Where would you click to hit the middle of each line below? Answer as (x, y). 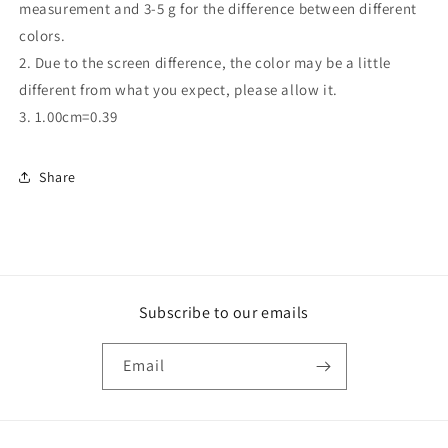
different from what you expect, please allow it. (178, 89)
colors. (42, 35)
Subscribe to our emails (224, 312)
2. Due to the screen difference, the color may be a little (205, 62)
